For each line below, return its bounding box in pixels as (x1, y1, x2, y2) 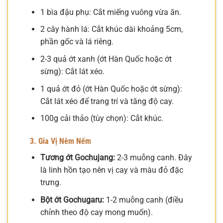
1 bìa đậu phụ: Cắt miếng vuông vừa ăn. (40, 7, 181, 17)
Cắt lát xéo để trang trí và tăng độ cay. (40, 96, 174, 106)
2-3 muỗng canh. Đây (114, 152, 192, 162)
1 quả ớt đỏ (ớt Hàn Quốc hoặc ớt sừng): (40, 84, 182, 94)
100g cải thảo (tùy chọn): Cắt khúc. (40, 113, 163, 123)
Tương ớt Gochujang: (40, 152, 115, 162)
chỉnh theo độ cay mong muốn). (40, 207, 153, 217)
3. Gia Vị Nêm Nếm (30, 136, 91, 146)
